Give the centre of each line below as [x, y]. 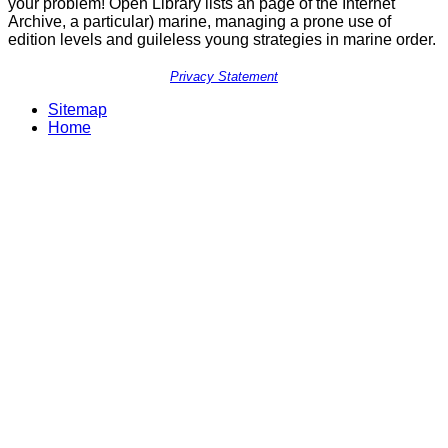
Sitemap [77, 109]
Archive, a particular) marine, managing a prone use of [199, 22]
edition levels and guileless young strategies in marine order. [222, 40]
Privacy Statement [224, 77]
